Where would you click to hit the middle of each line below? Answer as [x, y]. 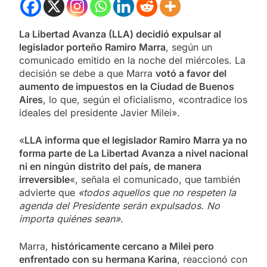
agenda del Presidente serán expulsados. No [119, 205]
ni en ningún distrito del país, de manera [110, 166]
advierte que [49, 192]
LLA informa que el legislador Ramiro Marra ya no [136, 140]
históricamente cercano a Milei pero [133, 246]
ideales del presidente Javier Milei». [100, 112]
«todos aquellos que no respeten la [157, 192]
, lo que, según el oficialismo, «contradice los [145, 99]
